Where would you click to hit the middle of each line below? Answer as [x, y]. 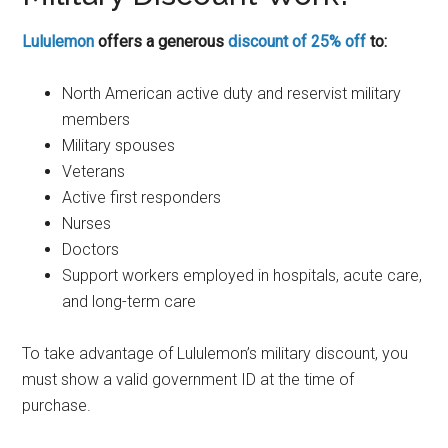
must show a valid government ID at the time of [188, 379]
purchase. [61, 405]
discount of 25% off [297, 41]
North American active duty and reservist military [232, 93]
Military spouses [119, 145]
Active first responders [142, 197]
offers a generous [161, 41]
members [96, 119]
